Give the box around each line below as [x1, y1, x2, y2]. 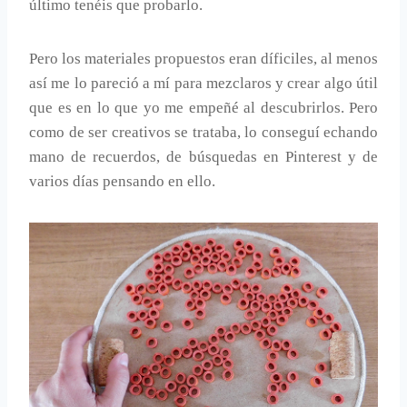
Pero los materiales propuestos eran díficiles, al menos [29, 50, 378, 68]
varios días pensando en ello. [29, 173, 215, 191]
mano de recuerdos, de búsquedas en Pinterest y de [29, 148, 378, 166]
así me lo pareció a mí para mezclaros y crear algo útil [29, 74, 378, 93]
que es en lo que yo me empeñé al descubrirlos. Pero [29, 99, 378, 117]
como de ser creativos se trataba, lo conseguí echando [29, 124, 378, 142]
